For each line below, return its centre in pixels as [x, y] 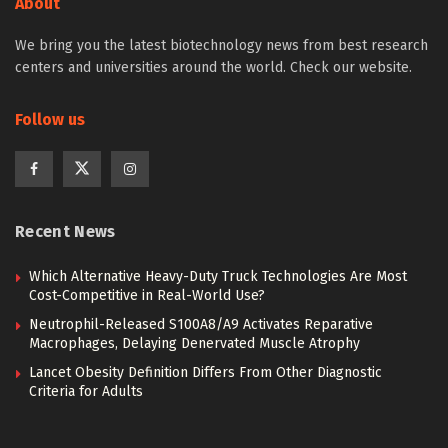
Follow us [50, 119]
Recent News [65, 231]
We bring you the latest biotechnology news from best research [221, 45]
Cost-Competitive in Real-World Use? [147, 295]
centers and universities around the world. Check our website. [213, 67]
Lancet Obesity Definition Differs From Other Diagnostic [205, 372]
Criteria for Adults [86, 391]
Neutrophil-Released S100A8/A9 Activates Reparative [201, 324]
